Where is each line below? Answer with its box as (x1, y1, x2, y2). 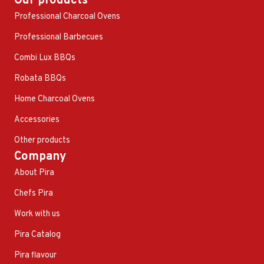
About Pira (14, 167, 54, 178)
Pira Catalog (14, 229, 61, 240)
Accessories (14, 114, 60, 125)
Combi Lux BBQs (14, 52, 75, 63)
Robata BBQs (14, 73, 66, 84)
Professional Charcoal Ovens (14, 11, 120, 22)
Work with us (14, 209, 60, 219)
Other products (14, 135, 70, 146)
